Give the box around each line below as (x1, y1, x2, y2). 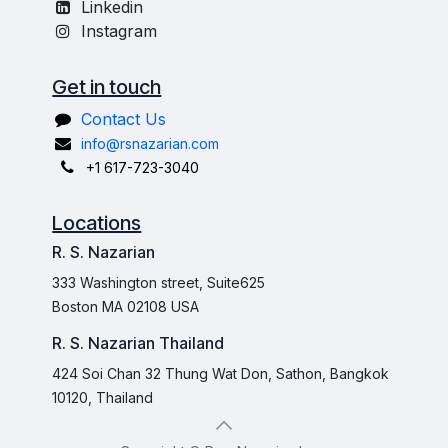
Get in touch (52, 75, 162, 99)
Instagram (80, 21, 157, 41)
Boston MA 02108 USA (52, 298, 200, 315)
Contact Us (80, 109, 166, 129)
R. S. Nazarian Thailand (52, 333, 225, 353)
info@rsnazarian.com (80, 135, 219, 152)
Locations (52, 211, 142, 235)
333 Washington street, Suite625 (52, 274, 270, 291)
